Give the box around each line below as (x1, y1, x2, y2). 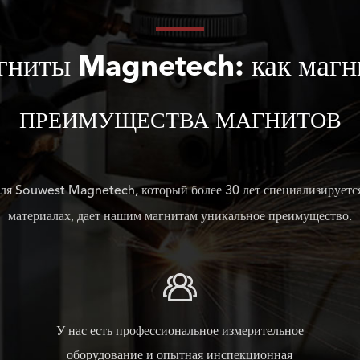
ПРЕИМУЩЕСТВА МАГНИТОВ (18, 111, 342, 133)
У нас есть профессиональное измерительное (55, 325, 304, 338)
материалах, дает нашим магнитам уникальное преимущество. (8, 211, 352, 223)
